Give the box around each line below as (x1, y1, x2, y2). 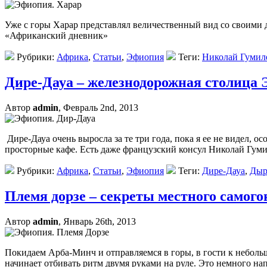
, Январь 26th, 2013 (58, 216, 136, 227)
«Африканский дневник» (5, 30, 108, 41)
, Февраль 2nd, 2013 (58, 103, 138, 113)
